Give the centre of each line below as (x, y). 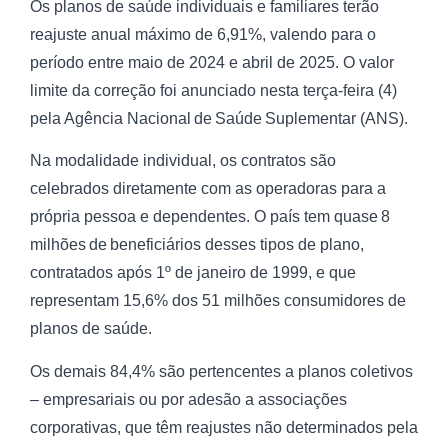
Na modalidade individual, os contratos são (183, 161)
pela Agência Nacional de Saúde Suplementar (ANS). (219, 118)
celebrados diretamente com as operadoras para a (208, 189)
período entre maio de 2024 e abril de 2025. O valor (212, 62)
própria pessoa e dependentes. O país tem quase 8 (210, 217)
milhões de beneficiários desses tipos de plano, (197, 245)
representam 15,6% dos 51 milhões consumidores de (218, 301)
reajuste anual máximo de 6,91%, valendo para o (203, 34)
